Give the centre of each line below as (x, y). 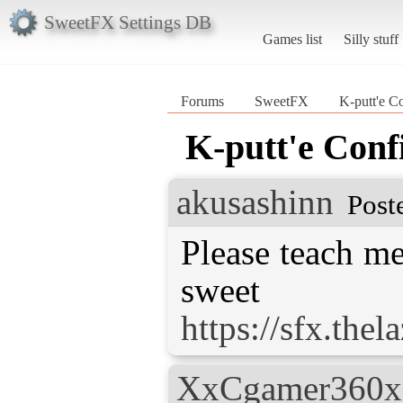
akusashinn (255, 201)
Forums (202, 101)
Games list (292, 39)
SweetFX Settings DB (127, 22)
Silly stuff (371, 39)
